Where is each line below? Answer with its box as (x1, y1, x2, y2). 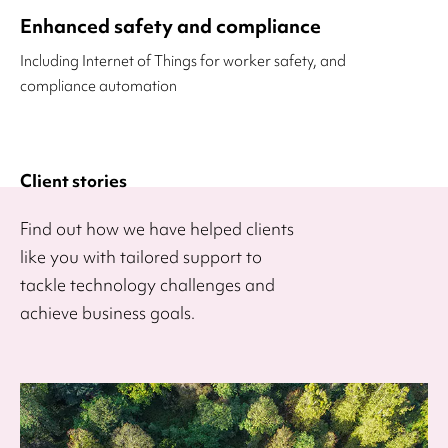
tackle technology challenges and (20, 273, 275, 297)
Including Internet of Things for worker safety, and (20, 51, 346, 72)
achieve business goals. (20, 301, 195, 325)
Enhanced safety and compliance (20, 13, 321, 40)
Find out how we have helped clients (20, 217, 294, 241)
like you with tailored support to (20, 245, 262, 269)
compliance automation (20, 76, 177, 97)
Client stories (20, 169, 127, 193)
